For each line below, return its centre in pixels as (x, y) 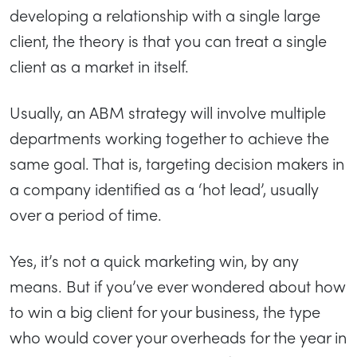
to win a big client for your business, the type (165, 311)
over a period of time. (86, 214)
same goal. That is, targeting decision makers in (177, 163)
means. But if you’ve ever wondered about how (178, 286)
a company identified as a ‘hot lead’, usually (164, 188)
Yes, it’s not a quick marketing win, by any (154, 260)
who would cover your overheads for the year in (178, 337)
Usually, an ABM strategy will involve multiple (168, 112)
